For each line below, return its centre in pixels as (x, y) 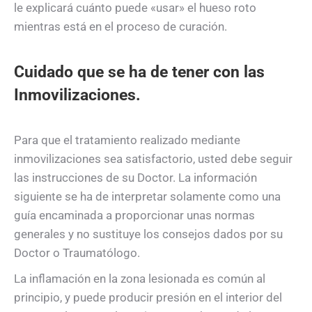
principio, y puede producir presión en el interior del (148, 297)
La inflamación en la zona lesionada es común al (140, 278)
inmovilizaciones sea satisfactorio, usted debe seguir (153, 158)
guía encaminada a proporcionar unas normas (134, 215)
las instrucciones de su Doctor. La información (135, 177)
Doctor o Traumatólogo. (77, 252)
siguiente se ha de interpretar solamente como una (147, 196)
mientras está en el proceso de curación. (120, 26)
